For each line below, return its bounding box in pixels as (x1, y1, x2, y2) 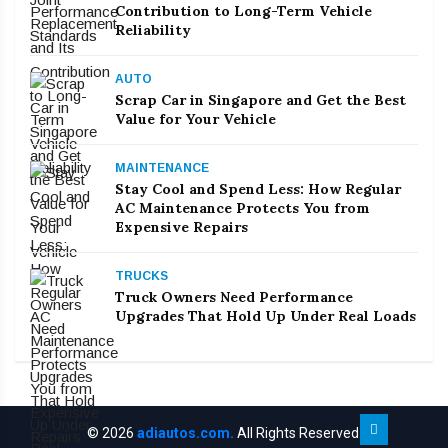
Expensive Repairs (115, 218, 248, 237)
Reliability (115, 21, 191, 40)
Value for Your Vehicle (115, 110, 276, 129)
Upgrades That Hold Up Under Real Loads (115, 307, 416, 326)
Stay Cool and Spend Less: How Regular (115, 180, 401, 199)
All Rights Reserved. (233, 425, 362, 442)
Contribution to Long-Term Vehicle (115, 2, 372, 21)
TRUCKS (115, 269, 168, 284)
